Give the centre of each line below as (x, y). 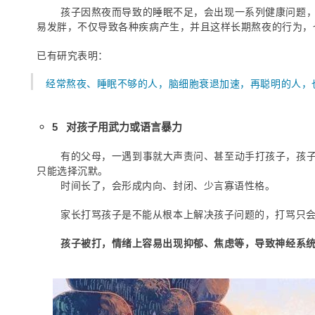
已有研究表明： (72, 56)
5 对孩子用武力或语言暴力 (117, 127)
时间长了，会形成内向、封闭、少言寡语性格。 (168, 186)
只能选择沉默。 (72, 171)
